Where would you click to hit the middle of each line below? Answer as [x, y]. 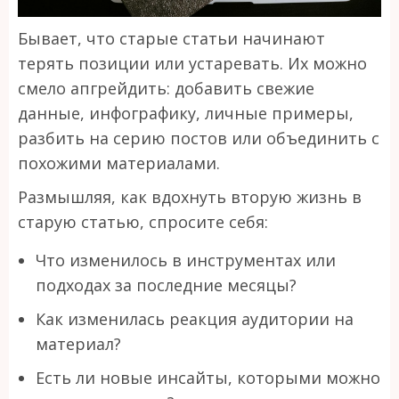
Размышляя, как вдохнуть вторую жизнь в [190, 197]
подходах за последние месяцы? [166, 285]
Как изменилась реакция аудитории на [195, 319]
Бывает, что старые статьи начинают [171, 39]
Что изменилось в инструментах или [186, 261]
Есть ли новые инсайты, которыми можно [208, 378]
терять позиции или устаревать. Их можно [192, 64]
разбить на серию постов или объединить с [199, 138]
